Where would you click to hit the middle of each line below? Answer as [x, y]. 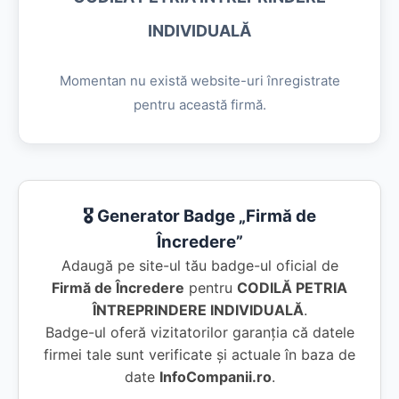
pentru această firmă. [199, 105]
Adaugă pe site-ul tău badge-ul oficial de [199, 265]
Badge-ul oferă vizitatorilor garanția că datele [199, 332]
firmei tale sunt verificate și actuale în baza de [199, 354]
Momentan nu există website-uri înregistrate [199, 81]
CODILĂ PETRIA [292, 288]
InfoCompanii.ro [215, 377]
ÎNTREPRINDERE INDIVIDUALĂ [198, 310]
